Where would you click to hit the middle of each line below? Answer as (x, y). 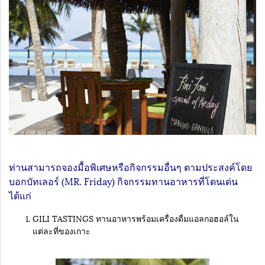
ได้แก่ (20, 195)
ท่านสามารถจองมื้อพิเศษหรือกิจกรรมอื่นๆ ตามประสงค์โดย (130, 167)
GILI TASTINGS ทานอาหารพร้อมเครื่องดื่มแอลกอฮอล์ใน (136, 218)
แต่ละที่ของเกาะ (62, 231)
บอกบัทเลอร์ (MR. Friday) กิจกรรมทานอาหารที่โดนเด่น (123, 181)
